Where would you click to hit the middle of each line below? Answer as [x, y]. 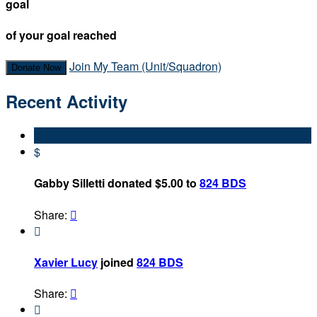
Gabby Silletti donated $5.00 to [117, 183]
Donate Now [36, 68]
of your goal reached [61, 35]
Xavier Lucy [66, 262]
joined [117, 262]
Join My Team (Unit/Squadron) [145, 67]
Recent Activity [67, 102]
